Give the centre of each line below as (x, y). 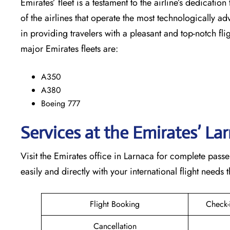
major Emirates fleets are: (69, 49)
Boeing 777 (61, 103)
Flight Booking (115, 204)
